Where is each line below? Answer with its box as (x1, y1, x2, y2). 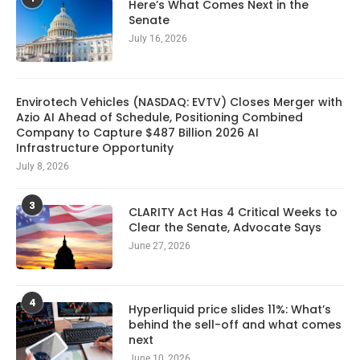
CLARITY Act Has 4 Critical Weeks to (129, 203, 337, 220)
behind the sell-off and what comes (129, 316, 342, 333)
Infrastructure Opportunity (16, 139, 174, 156)
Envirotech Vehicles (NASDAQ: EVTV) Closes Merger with (16, 93, 342, 110)
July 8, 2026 (16, 160, 69, 172)
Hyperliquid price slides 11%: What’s (129, 301, 331, 317)
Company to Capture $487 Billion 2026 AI (16, 124, 259, 141)
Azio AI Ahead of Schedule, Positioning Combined (16, 108, 303, 125)
